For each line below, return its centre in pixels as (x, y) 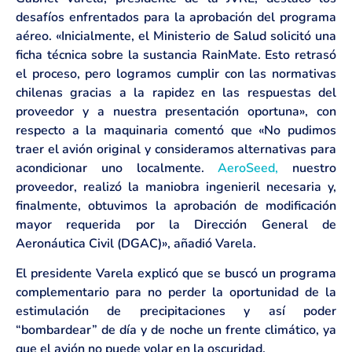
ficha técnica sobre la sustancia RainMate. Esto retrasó (176, 55)
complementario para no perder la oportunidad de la (176, 293)
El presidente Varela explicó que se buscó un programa (176, 274)
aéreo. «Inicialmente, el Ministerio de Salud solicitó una (176, 37)
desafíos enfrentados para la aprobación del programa (176, 18)
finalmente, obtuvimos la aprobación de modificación (176, 206)
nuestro (307, 169)
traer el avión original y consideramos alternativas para (176, 150)
